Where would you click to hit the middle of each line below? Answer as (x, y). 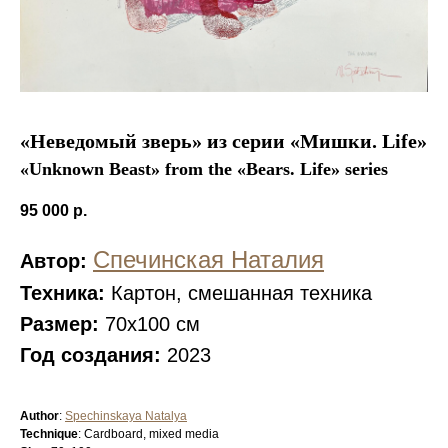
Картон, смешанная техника (241, 293)
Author (39, 416)
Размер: (59, 324)
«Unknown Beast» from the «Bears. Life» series (204, 169)
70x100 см (149, 324)
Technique (49, 434)
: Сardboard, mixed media (148, 434)
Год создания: (90, 355)
